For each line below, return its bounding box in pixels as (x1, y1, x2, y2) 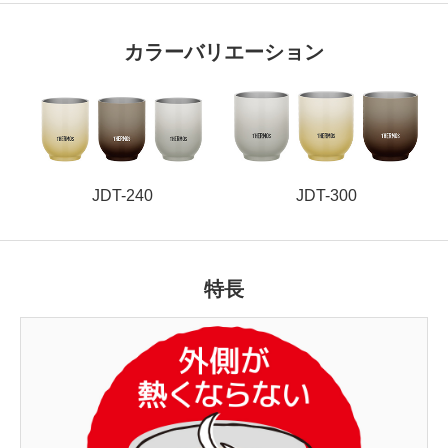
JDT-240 (91, 186, 153, 204)
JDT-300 (295, 186, 357, 204)
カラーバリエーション (124, 40, 324, 63)
